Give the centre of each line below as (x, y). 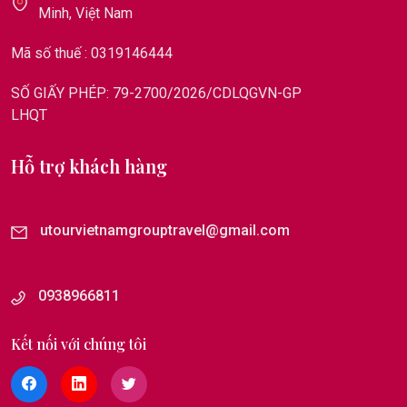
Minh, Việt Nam (85, 13)
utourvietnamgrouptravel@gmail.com (165, 230)
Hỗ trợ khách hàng (89, 165)
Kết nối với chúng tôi (79, 343)
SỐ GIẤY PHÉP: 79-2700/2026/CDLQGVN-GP (156, 93)
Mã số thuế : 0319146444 (92, 53)
